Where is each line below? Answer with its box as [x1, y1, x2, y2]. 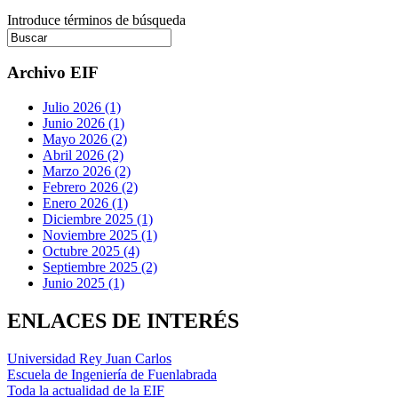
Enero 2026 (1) [43, 195, 128, 211]
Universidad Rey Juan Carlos [7, 350, 171, 366]
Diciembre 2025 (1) [43, 211, 153, 227]
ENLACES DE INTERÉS [7, 308, 239, 332]
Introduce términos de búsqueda [7, 12, 186, 28]
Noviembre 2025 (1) [43, 227, 157, 243]
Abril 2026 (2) [43, 147, 123, 163]
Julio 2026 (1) [43, 99, 121, 115]
